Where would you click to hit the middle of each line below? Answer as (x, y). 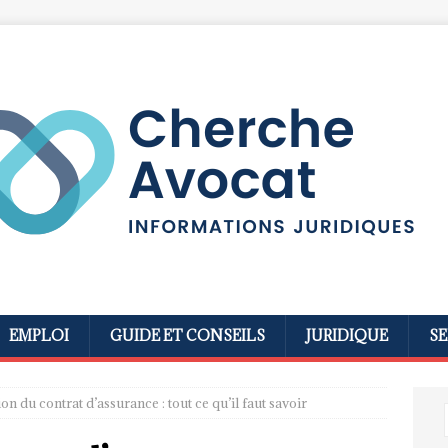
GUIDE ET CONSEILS (187, 335)
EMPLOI (39, 335)
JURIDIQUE (347, 335)
